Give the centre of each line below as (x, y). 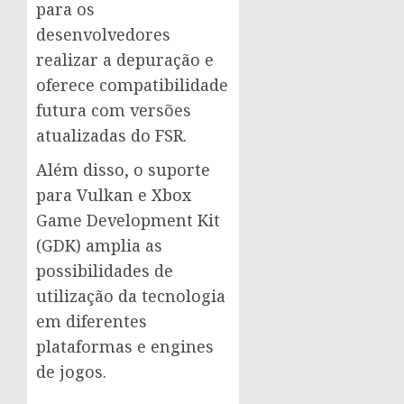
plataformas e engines (125, 346)
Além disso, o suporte (123, 170)
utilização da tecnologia (131, 296)
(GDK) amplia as (99, 245)
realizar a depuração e (125, 60)
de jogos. (71, 372)
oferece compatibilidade (132, 85)
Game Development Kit (128, 220)
